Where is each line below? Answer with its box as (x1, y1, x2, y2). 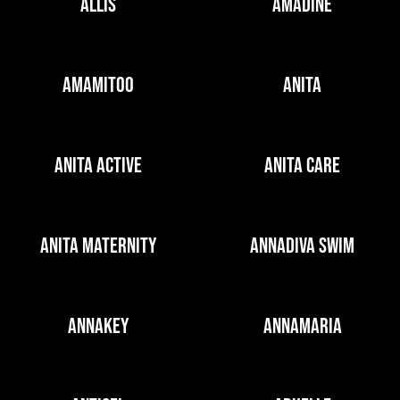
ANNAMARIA (262, 313, 342, 339)
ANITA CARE (264, 153, 340, 179)
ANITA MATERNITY (39, 233, 156, 259)
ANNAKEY (67, 313, 129, 339)
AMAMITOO (62, 72, 134, 98)
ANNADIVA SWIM (250, 233, 354, 259)
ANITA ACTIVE (54, 153, 142, 179)
